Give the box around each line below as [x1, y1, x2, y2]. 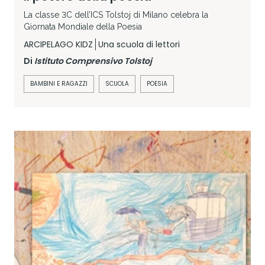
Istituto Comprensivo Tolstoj [34, 54, 152, 67]
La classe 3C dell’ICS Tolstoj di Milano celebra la [24, 9, 208, 20]
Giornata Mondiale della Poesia [24, 21, 142, 31]
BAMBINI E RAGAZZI [30, 79, 88, 88]
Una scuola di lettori [98, 38, 180, 50]
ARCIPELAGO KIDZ [24, 38, 93, 50]
